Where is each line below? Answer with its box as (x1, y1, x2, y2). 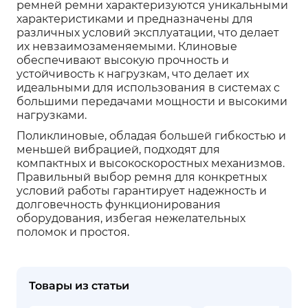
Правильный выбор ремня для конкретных (16, 170, 267, 184)
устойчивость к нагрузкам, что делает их (16, 67, 249, 81)
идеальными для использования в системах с (16, 81, 280, 95)
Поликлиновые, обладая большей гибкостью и (16, 129, 286, 143)
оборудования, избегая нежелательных (16, 212, 245, 225)
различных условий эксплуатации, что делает (16, 26, 279, 40)
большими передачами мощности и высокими (16, 95, 287, 109)
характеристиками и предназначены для (16, 12, 253, 26)
